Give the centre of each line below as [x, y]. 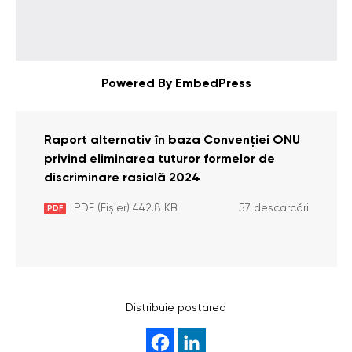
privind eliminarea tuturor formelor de [159, 159]
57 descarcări [273, 208]
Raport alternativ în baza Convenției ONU [172, 141]
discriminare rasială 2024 [122, 178]
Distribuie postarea [176, 308]
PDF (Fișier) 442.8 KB [125, 208]
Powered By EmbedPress [176, 84]
